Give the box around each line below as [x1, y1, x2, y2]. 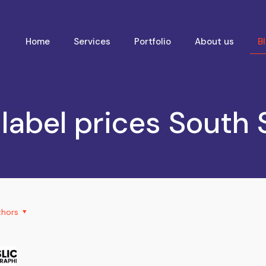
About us [194, 36, 234, 47]
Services [73, 36, 110, 47]
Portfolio [134, 36, 171, 47]
